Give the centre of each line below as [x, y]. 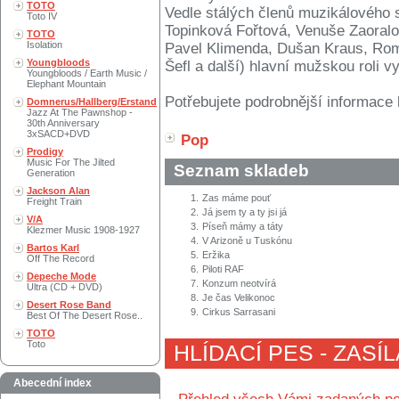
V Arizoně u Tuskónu [247, 241]
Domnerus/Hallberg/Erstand [92, 102]
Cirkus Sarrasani [239, 312]
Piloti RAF [223, 269]
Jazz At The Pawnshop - [80, 112]
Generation [51, 173]
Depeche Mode [61, 276]
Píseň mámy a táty [243, 227]
